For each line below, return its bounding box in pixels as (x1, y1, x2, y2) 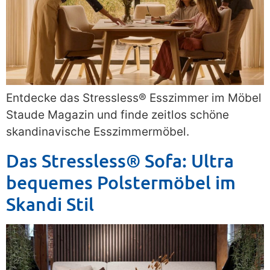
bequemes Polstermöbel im (6, 170, 236, 193)
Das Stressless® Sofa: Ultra (6, 148, 234, 172)
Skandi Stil (6, 192, 94, 215)
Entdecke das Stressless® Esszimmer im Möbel (6, 91, 262, 105)
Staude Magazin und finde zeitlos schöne (6, 108, 229, 122)
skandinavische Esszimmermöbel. (6, 125, 189, 139)
